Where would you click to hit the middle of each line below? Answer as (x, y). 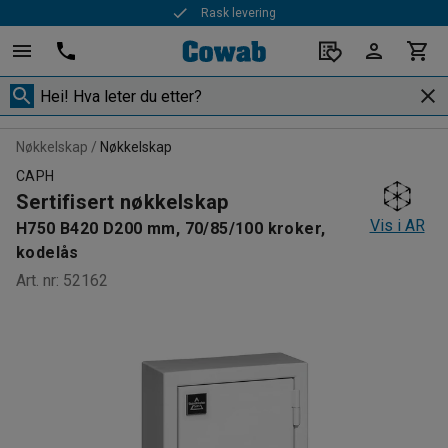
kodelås (47, 252)
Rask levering (239, 13)
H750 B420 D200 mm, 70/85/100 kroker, (171, 228)
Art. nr (36, 280)
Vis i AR (397, 225)
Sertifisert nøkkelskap (122, 202)
